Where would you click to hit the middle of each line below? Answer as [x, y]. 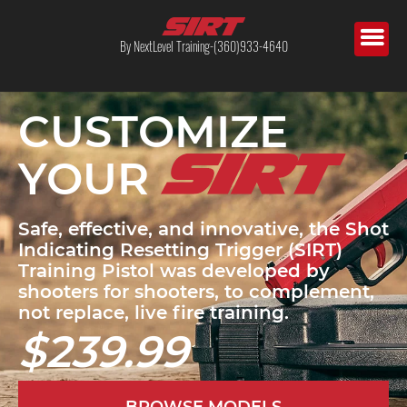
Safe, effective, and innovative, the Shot [203, 229]
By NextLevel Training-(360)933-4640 [203, 46]
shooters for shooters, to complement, [196, 292]
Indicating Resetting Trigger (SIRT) [180, 250]
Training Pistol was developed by [174, 271]
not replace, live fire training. [154, 313]
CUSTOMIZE [153, 132]
